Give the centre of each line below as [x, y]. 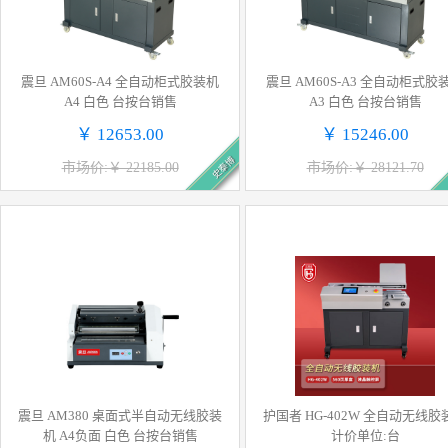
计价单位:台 [365, 435]
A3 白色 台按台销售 [365, 101]
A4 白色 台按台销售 [120, 101]
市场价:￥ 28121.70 [365, 168]
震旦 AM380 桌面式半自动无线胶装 [120, 415]
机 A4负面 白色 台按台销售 [120, 435]
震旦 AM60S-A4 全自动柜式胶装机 [120, 81]
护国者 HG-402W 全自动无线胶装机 [284, 415]
